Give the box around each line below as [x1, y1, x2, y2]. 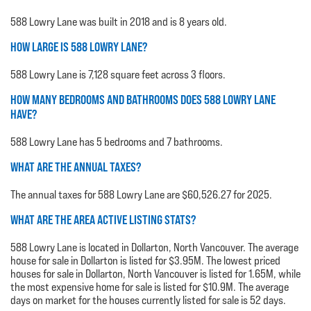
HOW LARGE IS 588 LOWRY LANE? [10, 40, 147, 55]
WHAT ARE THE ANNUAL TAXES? [10, 160, 141, 175]
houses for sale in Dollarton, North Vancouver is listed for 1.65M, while [10, 267, 301, 281]
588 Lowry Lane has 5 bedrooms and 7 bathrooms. [10, 135, 223, 149]
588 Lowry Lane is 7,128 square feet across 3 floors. [10, 68, 226, 82]
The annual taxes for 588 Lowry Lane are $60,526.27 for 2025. [10, 188, 272, 202]
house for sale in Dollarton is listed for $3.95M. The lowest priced [10, 254, 280, 268]
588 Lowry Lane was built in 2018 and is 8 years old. [10, 15, 227, 29]
